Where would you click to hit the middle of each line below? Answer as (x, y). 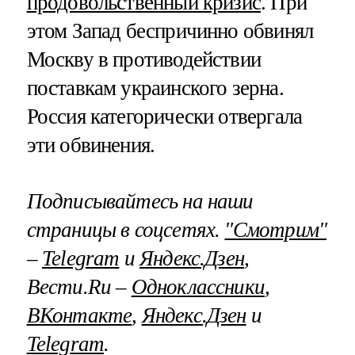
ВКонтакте (79, 316)
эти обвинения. (91, 145)
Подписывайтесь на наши (140, 202)
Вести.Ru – (79, 287)
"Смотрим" (276, 230)
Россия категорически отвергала (164, 117)
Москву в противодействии (144, 60)
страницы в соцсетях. (126, 230)
